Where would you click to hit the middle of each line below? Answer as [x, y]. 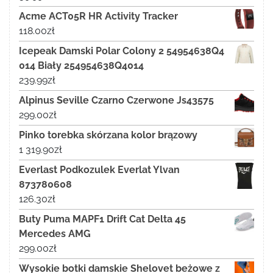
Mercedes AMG [55, 234]
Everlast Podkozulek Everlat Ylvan [99, 170]
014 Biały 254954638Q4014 [81, 66]
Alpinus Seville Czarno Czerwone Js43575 [116, 101]
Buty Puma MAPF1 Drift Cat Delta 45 [102, 219]
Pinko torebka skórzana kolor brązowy [108, 135]
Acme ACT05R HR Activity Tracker [98, 16]
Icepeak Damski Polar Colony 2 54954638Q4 [122, 51]
